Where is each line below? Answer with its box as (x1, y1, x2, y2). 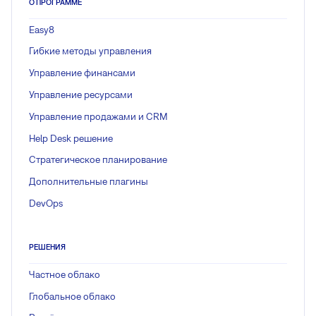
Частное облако (29, 268, 100, 280)
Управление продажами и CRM (29, 110, 168, 122)
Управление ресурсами (29, 89, 133, 101)
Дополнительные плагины (29, 176, 148, 188)
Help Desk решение (29, 132, 113, 144)
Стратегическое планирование (29, 154, 167, 166)
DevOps (29, 197, 63, 209)
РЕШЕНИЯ (29, 243, 66, 252)
